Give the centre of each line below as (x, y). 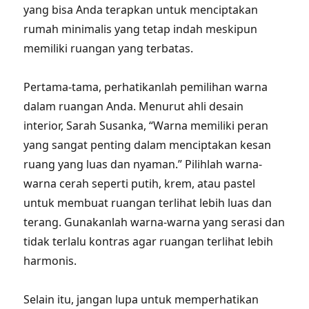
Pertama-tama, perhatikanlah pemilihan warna (146, 87)
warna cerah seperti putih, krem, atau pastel (140, 183)
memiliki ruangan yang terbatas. (109, 48)
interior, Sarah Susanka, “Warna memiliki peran (146, 126)
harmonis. (50, 261)
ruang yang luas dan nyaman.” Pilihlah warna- (143, 164)
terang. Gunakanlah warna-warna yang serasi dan (154, 222)
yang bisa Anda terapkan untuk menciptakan (141, 10)
